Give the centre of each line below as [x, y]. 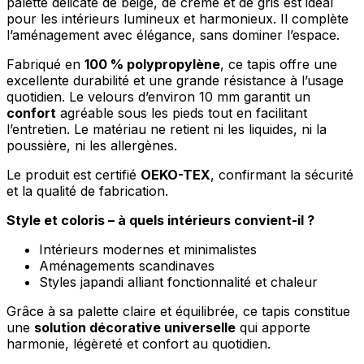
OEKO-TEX [175, 175]
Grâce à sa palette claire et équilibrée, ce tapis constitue [178, 312]
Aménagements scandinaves [127, 266]
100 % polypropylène [152, 65]
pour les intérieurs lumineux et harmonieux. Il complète [178, 19]
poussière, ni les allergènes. [92, 146]
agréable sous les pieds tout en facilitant [182, 113]
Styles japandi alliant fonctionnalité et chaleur [178, 282]
